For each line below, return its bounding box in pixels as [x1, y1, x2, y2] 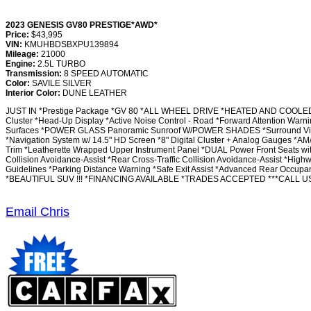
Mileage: [6, 49, 41, 59]
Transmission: [6, 69, 64, 78]
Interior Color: [6, 88, 62, 98]
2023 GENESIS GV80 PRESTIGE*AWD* [6, 20, 158, 30]
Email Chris [6, 205, 69, 219]
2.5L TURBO [37, 59, 85, 69]
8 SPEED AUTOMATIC [64, 69, 149, 78]
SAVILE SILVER [32, 78, 92, 88]
